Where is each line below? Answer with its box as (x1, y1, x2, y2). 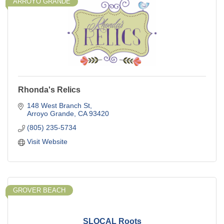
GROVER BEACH (13, 186, 65, 194)
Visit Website (26, 137, 67, 146)
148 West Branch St (26, 101, 90, 110)
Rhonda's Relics (18, 85, 80, 94)
